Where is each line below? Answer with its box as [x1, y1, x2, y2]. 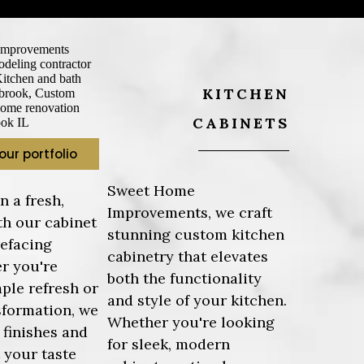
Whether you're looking [107, 312, 275, 331]
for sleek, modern [107, 334, 231, 353]
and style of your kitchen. [107, 290, 288, 310]
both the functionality [107, 268, 262, 288]
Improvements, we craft [107, 202, 273, 222]
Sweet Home [107, 180, 196, 200]
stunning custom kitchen [107, 224, 285, 244]
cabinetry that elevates [107, 246, 269, 266]
